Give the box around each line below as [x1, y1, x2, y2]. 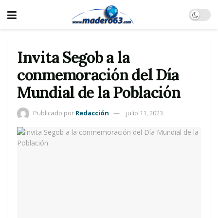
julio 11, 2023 [126, 108, 163, 117]
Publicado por [33, 108, 74, 117]
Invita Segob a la [17, 47, 130, 67]
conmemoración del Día [17, 65, 180, 85]
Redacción [75, 108, 109, 117]
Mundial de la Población [17, 82, 181, 102]
